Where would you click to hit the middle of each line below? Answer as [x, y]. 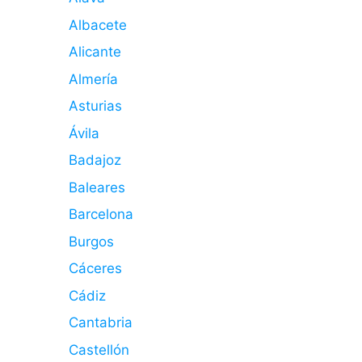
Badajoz [95, 160]
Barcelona [101, 214]
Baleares [97, 187]
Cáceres [95, 268]
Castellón [99, 349]
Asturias [95, 106]
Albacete [97, 25]
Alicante [95, 52]
